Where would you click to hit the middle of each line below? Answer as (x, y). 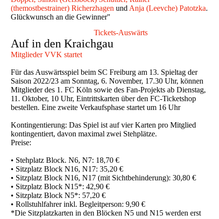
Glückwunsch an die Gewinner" (61, 17)
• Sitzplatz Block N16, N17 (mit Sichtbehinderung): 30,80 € (104, 177)
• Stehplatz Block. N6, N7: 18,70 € (65, 160)
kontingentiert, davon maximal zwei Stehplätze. (84, 133)
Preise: (21, 142)
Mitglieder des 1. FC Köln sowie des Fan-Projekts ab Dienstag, (109, 89)
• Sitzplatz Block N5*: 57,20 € (58, 195)
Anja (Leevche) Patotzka (168, 8)
